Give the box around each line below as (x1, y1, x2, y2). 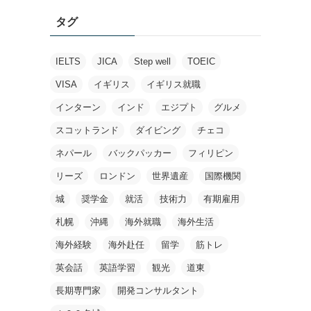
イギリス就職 (146, 78, 201, 90)
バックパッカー (108, 147, 171, 158)
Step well (134, 56, 171, 67)
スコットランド (56, 124, 119, 135)
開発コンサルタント (117, 285, 199, 296)
